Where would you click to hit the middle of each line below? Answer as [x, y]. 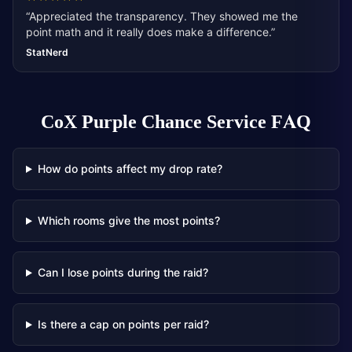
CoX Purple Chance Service [154, 123]
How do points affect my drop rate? [130, 169]
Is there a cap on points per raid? [123, 324]
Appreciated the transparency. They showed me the [163, 16]
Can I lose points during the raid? [123, 272]
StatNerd [47, 52]
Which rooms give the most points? [128, 220]
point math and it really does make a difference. [148, 32]
